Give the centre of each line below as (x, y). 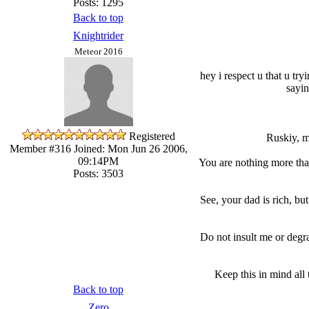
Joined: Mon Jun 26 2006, (129, 148)
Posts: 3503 (98, 173)
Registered (152, 136)
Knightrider (98, 35)
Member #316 (40, 148)
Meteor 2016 (98, 51)
